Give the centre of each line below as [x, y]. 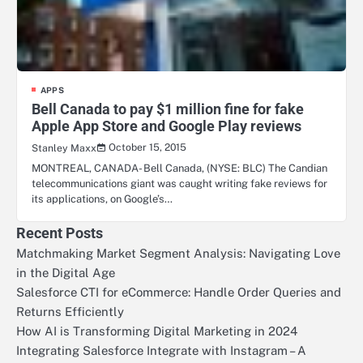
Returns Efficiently [70, 311]
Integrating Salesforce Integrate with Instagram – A [161, 350]
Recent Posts [60, 233]
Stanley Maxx [64, 147]
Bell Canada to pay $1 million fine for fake [168, 109]
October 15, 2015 [147, 147]
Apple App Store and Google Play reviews [167, 126]
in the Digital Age [66, 272]
